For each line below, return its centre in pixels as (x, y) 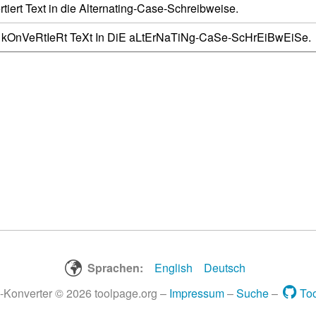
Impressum (197, 293)
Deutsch (225, 268)
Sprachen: (115, 268)
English (174, 268)
